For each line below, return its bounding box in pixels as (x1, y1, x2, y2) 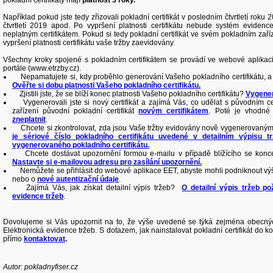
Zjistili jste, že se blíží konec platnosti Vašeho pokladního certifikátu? (12, 90, 246, 98)
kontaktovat (24, 235, 65, 243)
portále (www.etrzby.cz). (3, 64, 81, 73)
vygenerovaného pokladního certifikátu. (12, 141, 149, 149)
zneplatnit (12, 115, 46, 124)
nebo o (12, 175, 37, 183)
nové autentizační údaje (37, 175, 119, 183)
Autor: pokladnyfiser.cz (3, 263, 78, 271)
